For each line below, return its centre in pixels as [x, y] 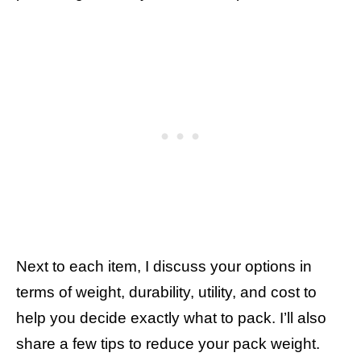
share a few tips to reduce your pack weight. [168, 344]
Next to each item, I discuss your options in [164, 267]
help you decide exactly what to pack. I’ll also [171, 318]
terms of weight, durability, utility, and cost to [166, 293]
